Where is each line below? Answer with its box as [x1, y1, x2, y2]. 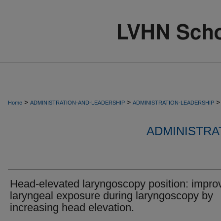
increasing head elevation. [10, 201, 134, 214]
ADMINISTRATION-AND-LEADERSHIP [30, 100, 125, 106]
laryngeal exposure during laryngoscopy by [10, 189, 213, 202]
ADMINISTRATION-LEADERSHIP [133, 100, 214, 106]
